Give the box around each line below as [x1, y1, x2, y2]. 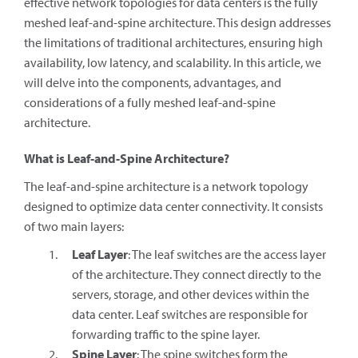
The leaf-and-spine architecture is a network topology [24, 178, 308, 194]
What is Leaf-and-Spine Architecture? [24, 150, 229, 166]
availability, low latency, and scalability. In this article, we [24, 54, 321, 70]
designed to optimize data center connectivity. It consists [24, 198, 323, 214]
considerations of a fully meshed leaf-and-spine [24, 94, 276, 110]
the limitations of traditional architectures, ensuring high [24, 34, 323, 50]
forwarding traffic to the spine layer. [72, 326, 260, 342]
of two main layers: [24, 218, 124, 234]
